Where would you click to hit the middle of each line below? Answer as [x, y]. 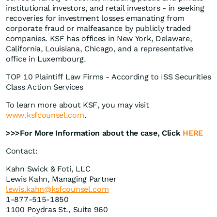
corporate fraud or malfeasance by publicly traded [98, 29]
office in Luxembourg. [46, 59]
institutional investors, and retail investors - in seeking [105, 8]
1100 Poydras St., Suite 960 [57, 210]
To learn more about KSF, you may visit [77, 105]
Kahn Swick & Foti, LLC [48, 169]
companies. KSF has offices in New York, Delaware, [99, 39]
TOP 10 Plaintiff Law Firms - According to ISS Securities [108, 77]
